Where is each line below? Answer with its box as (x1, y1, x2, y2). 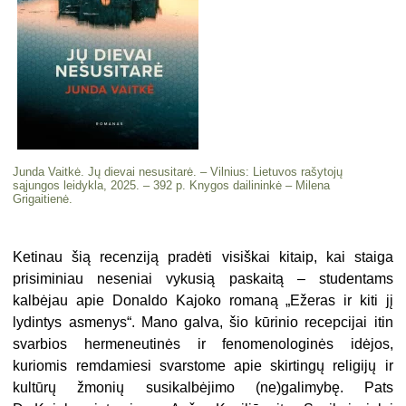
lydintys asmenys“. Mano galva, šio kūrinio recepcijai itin (13, 314, 393, 330)
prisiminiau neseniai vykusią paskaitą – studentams (13, 270, 393, 286)
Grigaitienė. (13, 191, 73, 206)
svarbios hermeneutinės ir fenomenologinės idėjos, (13, 335, 393, 352)
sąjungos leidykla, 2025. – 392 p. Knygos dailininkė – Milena (13, 178, 331, 192)
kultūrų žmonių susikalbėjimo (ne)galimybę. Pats (13, 379, 393, 395)
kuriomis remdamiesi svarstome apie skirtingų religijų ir (13, 357, 393, 373)
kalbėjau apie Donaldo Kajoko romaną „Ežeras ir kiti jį (13, 292, 393, 308)
